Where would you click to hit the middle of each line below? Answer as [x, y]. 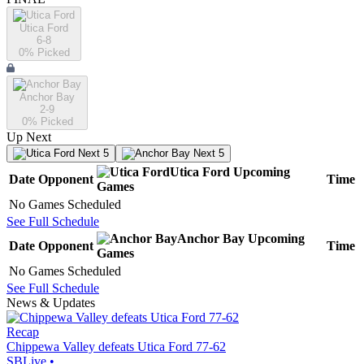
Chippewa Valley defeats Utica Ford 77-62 [116, 347]
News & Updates [51, 303]
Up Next [29, 137]
